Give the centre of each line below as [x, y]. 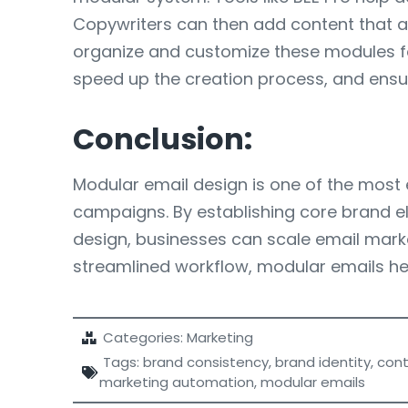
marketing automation [177, 382]
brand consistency [206, 362]
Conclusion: [163, 139]
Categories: [143, 337]
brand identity [323, 362]
